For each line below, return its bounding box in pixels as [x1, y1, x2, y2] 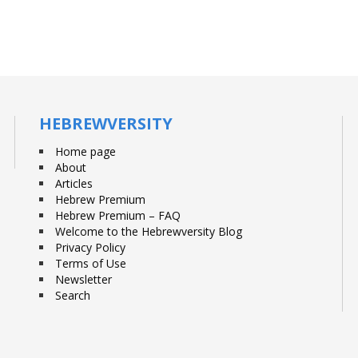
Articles [55, 176, 93, 191]
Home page [55, 144, 116, 159]
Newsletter [55, 272, 112, 287]
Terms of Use [55, 256, 126, 271]
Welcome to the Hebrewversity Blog [55, 224, 242, 239]
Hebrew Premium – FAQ [55, 208, 181, 223]
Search [55, 288, 90, 303]
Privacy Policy [55, 240, 125, 255]
